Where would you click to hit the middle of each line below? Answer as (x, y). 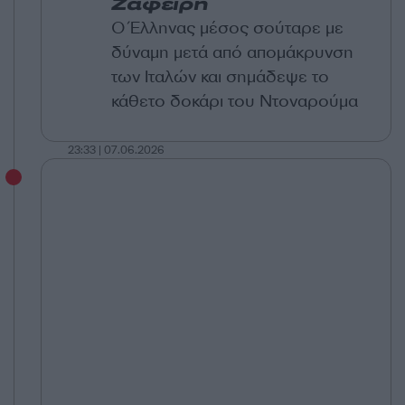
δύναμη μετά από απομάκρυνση (232, 52)
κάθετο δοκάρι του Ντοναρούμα (235, 101)
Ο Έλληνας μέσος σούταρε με (227, 28)
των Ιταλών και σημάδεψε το (220, 76)
